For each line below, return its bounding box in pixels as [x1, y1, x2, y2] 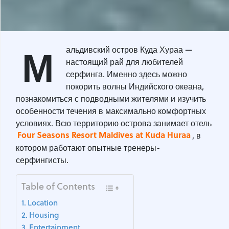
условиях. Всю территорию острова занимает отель [16, 117, 212, 129]
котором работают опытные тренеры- [16, 142, 160, 153]
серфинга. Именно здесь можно [66, 68, 187, 80]
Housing [29, 209, 60, 220]
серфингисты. [16, 154, 71, 166]
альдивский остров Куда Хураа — [66, 43, 192, 55]
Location [28, 196, 58, 208]
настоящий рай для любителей [66, 56, 183, 67]
